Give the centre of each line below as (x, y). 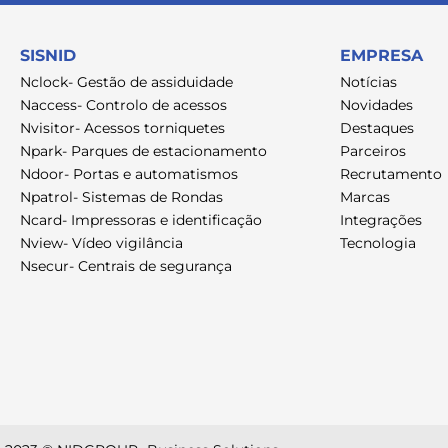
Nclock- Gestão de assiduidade (126, 82)
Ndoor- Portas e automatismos (129, 174)
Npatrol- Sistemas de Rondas (121, 197)
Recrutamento (390, 174)
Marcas (364, 197)
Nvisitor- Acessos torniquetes (122, 128)
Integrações (380, 220)
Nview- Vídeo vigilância (101, 243)
